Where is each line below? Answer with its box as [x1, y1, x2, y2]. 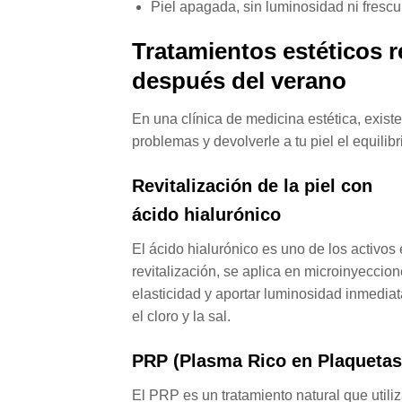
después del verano [132, 68, 346, 94]
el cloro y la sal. [132, 308, 231, 324]
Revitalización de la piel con [132, 175, 372, 196]
